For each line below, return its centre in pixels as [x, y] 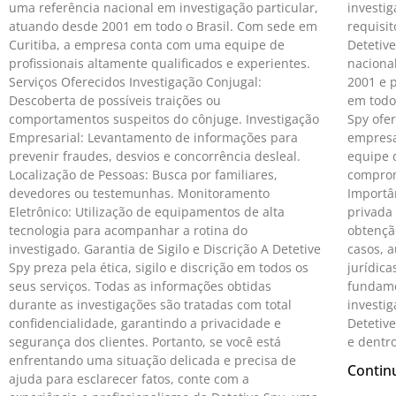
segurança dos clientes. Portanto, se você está [145, 341]
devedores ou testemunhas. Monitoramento [139, 193]
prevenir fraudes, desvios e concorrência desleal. [155, 156]
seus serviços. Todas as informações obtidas [140, 286]
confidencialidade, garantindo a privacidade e [145, 323]
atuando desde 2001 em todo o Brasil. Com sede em [163, 26]
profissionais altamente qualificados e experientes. [160, 63]
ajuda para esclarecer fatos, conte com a [129, 378]
